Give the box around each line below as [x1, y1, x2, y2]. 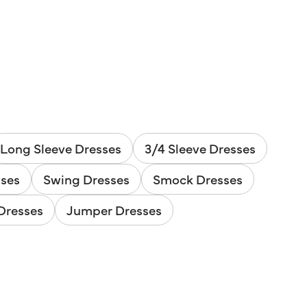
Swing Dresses [43, 170, 130, 188]
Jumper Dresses [66, 201, 162, 219]
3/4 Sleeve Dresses [145, 139, 256, 158]
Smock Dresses [153, 170, 243, 188]
